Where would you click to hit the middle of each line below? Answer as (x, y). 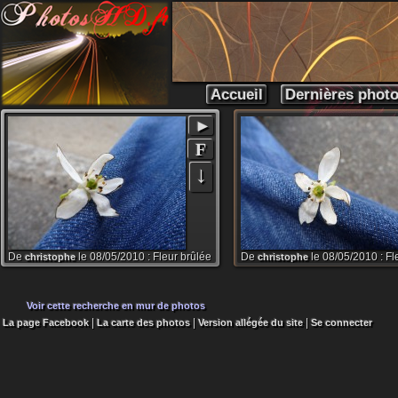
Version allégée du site (251, 322)
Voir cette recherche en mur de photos (116, 306)
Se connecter (342, 322)
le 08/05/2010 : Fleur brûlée (143, 257)
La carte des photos (143, 322)
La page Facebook (46, 322)
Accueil (237, 95)
